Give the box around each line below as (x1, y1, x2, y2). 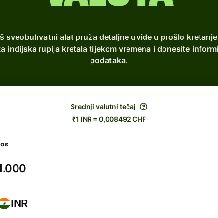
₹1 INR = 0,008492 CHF (72, 115, 146, 123)
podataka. (90, 55, 128, 65)
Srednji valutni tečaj (71, 102, 136, 110)
